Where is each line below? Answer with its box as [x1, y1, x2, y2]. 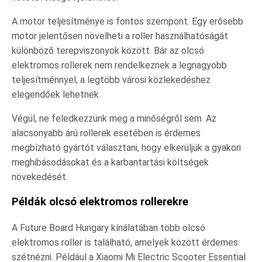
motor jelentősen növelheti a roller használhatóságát [12, 30, 228, 42]
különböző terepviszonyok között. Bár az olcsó [12, 44, 204, 56]
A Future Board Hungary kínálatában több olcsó [12, 222, 205, 234]
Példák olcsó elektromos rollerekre [12, 195, 188, 209]
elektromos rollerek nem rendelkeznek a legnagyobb [12, 59, 227, 71]
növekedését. [12, 171, 68, 182]
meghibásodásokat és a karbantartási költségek [12, 156, 209, 168]
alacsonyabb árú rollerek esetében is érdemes [12, 127, 201, 139]
